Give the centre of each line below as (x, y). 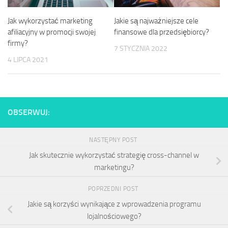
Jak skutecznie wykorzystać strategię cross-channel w (114, 155)
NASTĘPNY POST (114, 140)
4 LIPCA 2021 (28, 60)
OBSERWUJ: (29, 112)
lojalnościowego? (114, 216)
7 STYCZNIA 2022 (141, 48)
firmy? (18, 43)
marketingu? (114, 167)
